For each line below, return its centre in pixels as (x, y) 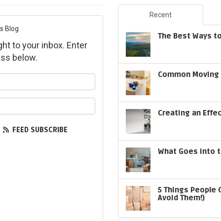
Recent (161, 15)
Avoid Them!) (181, 198)
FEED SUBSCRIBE (39, 130)
